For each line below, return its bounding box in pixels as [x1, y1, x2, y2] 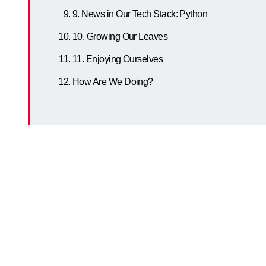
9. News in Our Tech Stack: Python [72, 9, 208, 19]
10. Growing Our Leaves [72, 31, 168, 42]
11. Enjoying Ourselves [72, 54, 163, 64]
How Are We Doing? [72, 77, 153, 87]
